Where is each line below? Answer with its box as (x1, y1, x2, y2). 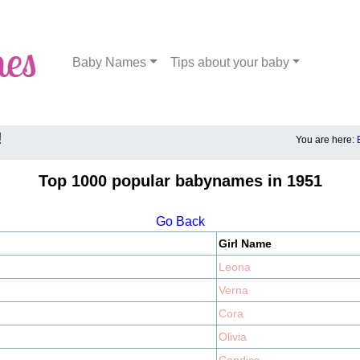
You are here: (296, 134, 357, 145)
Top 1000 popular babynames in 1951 (38, 172, 322, 190)
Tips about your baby (170, 55, 289, 69)
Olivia (219, 330, 247, 343)
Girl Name (219, 237, 272, 250)
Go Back (155, 215, 205, 228)
